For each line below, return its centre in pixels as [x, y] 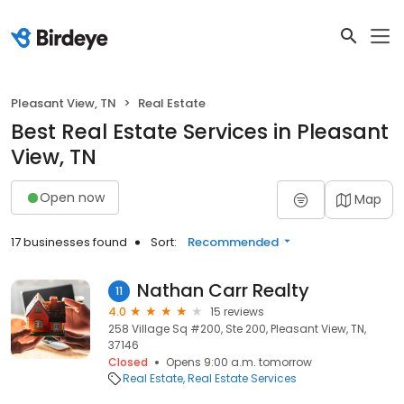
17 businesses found [69, 242]
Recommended [233, 242]
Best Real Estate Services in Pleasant [200, 132]
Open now [72, 197]
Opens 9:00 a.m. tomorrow [239, 362]
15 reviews [237, 312]
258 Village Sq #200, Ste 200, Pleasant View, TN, [237, 329]
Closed [128, 362]
